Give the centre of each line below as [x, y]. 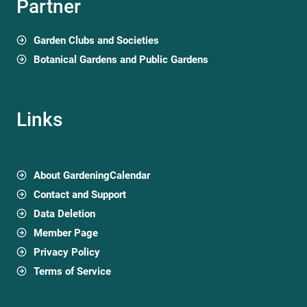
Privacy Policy [67, 252]
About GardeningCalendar [92, 175]
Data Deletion [64, 213]
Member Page [66, 233]
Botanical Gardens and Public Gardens [121, 59]
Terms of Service [72, 271]
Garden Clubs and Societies [96, 40]
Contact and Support [80, 194]
